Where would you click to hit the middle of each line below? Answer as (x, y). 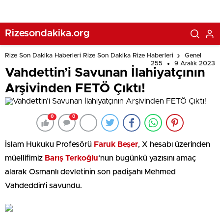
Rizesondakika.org (47, 33)
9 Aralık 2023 (195, 64)
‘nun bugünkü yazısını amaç (147, 158)
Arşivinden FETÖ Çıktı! (75, 88)
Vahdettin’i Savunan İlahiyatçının (105, 73)
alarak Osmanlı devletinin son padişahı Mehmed (90, 172)
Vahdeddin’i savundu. (43, 186)
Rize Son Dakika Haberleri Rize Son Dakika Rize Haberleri (89, 56)
